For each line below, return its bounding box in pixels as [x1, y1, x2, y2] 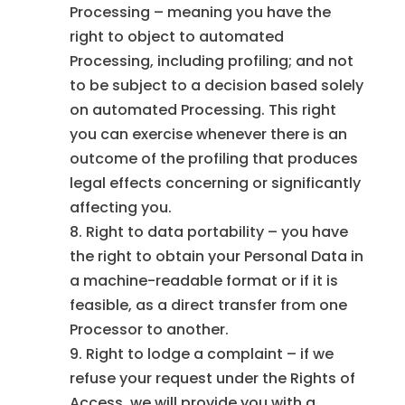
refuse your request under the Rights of [69, 368, 355, 390]
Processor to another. [69, 319, 229, 341]
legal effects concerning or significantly [69, 173, 361, 194]
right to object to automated [69, 26, 284, 48]
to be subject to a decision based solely [69, 75, 363, 97]
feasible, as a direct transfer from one [69, 295, 347, 316]
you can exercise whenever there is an [69, 124, 347, 146]
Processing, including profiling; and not [69, 51, 353, 72]
